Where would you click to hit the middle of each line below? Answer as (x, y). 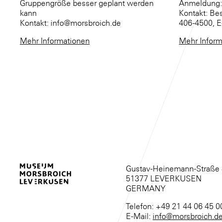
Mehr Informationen (55, 41)
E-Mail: (139, 216)
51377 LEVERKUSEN (164, 179)
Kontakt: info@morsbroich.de (70, 23)
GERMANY (146, 189)
